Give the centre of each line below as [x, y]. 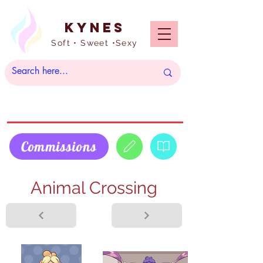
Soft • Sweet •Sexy [95, 43]
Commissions [59, 146]
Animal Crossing [94, 188]
